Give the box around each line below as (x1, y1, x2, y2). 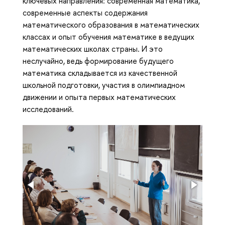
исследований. (23, 103, 74, 115)
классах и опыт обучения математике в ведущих (23, 31, 194, 43)
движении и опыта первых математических (23, 91, 176, 103)
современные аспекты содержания (23, 7, 148, 19)
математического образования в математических (23, 19, 199, 31)
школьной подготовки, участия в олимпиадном (23, 79, 185, 91)
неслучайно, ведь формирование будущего (23, 55, 174, 67)
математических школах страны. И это (23, 43, 163, 55)
